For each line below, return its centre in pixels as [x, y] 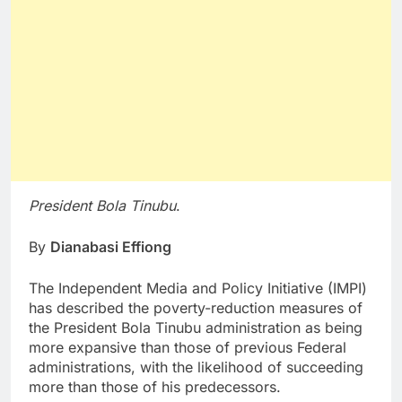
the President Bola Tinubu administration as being [196, 328]
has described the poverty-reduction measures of [196, 308]
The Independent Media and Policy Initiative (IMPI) [198, 288]
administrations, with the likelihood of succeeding [196, 367]
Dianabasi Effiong [111, 247]
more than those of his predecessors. [155, 387]
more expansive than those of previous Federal [188, 348]
